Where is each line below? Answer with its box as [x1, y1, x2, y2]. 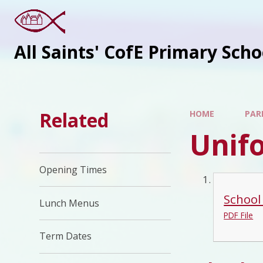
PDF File [224, 209, 254, 221]
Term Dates [39, 230, 92, 243]
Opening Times [39, 163, 107, 176]
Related [39, 107, 109, 133]
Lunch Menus [39, 196, 100, 210]
